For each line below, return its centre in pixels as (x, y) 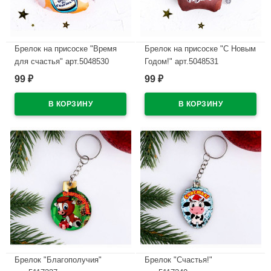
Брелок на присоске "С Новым (200, 49)
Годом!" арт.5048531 (181, 62)
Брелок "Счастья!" (178, 260)
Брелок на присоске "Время (66, 49)
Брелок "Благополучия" (58, 260)
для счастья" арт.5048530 (62, 62)
